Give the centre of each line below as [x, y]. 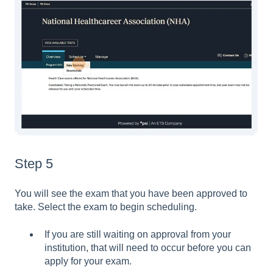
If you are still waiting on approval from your [138, 234]
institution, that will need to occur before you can [148, 247]
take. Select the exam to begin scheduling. [106, 207]
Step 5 [34, 163]
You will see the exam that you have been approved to [131, 194]
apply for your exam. [88, 261]
